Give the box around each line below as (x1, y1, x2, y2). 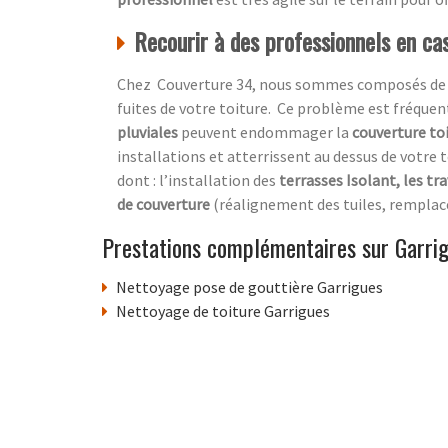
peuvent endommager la (181, 122, 352, 143)
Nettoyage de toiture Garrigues (116, 301, 330, 322)
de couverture (117, 194, 213, 215)
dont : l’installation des (117, 170, 279, 191)
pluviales (117, 122, 181, 143)
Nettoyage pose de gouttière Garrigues (116, 277, 383, 298)
